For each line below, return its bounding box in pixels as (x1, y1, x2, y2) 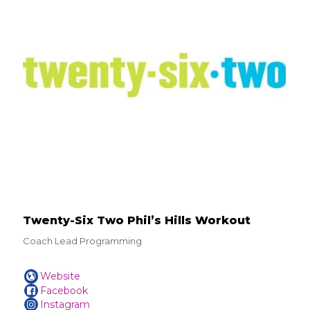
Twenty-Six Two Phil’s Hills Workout (22, 214, 250, 228)
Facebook (40, 284, 89, 297)
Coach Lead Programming (22, 235, 142, 247)
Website (40, 270, 81, 283)
